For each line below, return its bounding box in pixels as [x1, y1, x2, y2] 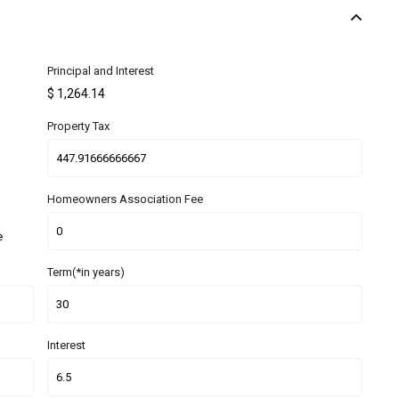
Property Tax [47, 119, 110, 134]
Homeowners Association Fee [47, 192, 203, 207]
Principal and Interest [47, 64, 154, 78]
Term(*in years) [47, 265, 125, 280]
